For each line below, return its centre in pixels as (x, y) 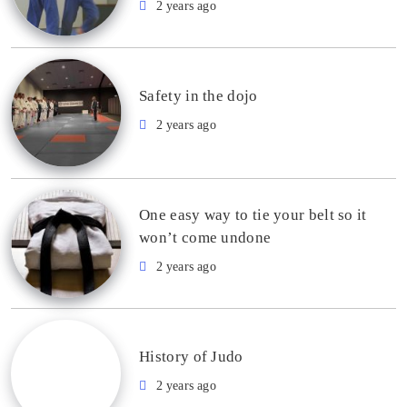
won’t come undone (205, 238)
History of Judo (191, 357)
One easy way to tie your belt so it (253, 215)
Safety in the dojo (199, 95)
